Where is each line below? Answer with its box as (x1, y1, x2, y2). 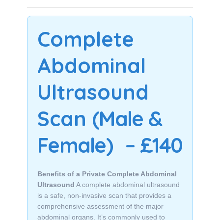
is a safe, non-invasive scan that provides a (37, 192, 171, 199)
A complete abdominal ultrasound (75, 181, 180, 189)
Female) (37, 132, 112, 158)
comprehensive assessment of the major (37, 202, 164, 210)
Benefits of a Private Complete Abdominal (37, 170, 177, 178)
